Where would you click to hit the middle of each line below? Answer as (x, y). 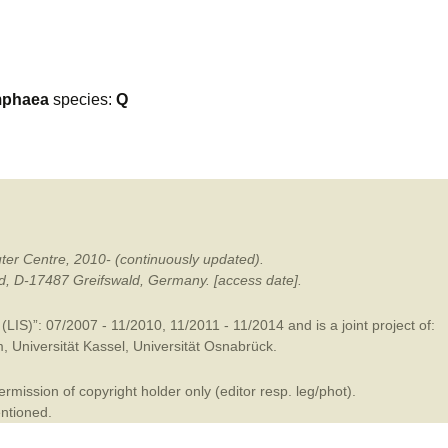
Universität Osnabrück (202, 346)
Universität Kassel (68, 346)
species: (82, 99)
